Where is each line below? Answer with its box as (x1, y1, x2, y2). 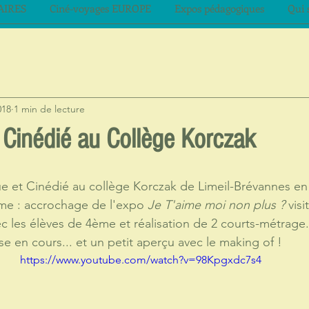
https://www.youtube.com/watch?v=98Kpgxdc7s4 (20, 253, 261, 266)
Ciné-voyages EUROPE (50, 1, 151, 15)
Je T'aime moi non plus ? (148, 197, 288, 212)
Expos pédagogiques (175, 1, 264, 15)
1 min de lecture (14, 102, 85, 115)
